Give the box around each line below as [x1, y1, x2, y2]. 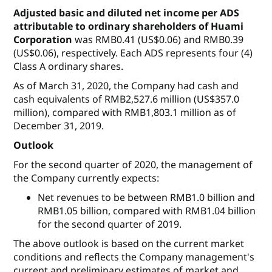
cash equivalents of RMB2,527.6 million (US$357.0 [13, 92, 240, 106]
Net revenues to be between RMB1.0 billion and [38, 191, 256, 205]
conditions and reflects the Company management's [13, 250, 255, 264]
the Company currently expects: [13, 171, 160, 185]
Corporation [13, 33, 73, 47]
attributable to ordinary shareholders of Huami [13, 19, 244, 33]
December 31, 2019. [13, 119, 104, 133]
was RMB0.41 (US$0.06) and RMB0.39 [72, 33, 244, 47]
